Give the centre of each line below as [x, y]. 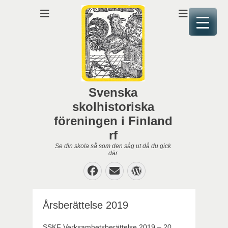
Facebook [126, 170]
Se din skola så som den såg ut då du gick [113, 146]
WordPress [175, 170]
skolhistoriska [113, 107]
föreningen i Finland [113, 121]
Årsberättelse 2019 [85, 205]
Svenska [113, 92]
